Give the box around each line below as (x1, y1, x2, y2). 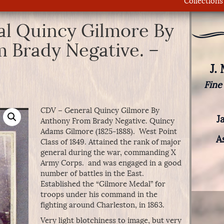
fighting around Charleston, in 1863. (40, 200, 164, 209)
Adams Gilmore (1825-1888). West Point (40, 127, 177, 136)
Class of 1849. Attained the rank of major (40, 137, 181, 146)
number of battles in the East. (40, 169, 146, 178)
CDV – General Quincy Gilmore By (40, 106, 159, 115)
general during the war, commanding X (40, 148, 176, 157)
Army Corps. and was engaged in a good (40, 158, 181, 167)
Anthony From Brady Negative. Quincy (40, 116, 174, 125)
